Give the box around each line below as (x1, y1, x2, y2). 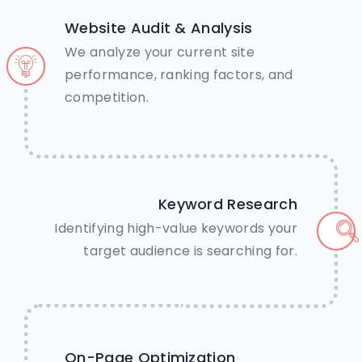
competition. (65, 88, 149, 107)
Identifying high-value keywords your (54, 219, 297, 238)
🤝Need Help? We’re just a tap (44, 318, 318, 343)
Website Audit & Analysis (65, 18, 253, 39)
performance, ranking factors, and (65, 65, 293, 85)
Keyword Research (158, 194, 297, 215)
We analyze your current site (65, 43, 255, 62)
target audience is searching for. (83, 242, 297, 261)
